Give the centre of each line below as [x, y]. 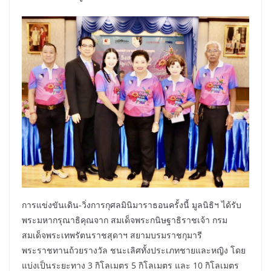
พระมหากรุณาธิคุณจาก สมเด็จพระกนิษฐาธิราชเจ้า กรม [125, 220]
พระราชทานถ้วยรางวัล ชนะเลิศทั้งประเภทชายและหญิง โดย [134, 250]
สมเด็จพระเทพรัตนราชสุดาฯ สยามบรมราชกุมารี [112, 235]
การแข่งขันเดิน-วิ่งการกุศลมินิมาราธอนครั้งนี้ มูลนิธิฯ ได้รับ [132, 204]
